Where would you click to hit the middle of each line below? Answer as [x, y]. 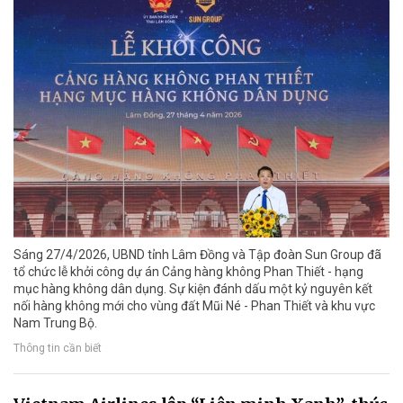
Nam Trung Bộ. [55, 323]
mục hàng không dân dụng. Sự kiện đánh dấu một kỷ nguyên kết [193, 289]
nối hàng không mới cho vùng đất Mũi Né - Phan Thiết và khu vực [194, 306]
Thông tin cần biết [58, 348]
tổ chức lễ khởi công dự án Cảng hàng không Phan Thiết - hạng [188, 272]
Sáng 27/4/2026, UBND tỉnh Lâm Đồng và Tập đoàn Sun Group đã [197, 255]
